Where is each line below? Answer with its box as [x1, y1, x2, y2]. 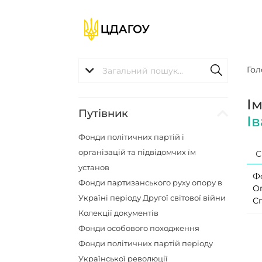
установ [78, 163, 110, 172]
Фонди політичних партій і [78, 132, 185, 142]
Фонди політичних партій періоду [78, 239, 213, 248]
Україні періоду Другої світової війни [78, 193, 226, 202]
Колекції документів [78, 208, 159, 218]
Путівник [78, 107, 129, 120]
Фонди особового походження [78, 223, 200, 233]
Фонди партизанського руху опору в [78, 178, 223, 187]
